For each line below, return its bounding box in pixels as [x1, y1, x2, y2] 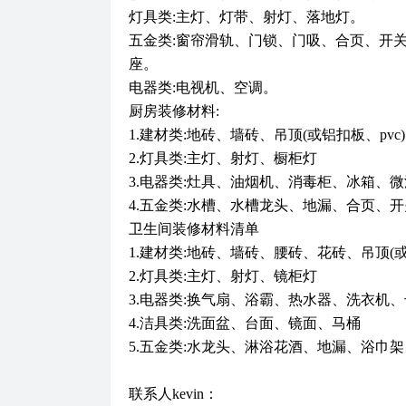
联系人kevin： [129, 385, 218, 401]
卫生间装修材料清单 [129, 220, 259, 237]
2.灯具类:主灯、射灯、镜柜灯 [129, 267, 317, 284]
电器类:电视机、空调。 [129, 79, 277, 95]
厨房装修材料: [129, 102, 219, 119]
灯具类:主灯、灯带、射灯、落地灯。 [129, 8, 364, 24]
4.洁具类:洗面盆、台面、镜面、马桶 [129, 314, 361, 331]
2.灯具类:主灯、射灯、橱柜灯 [129, 150, 317, 166]
